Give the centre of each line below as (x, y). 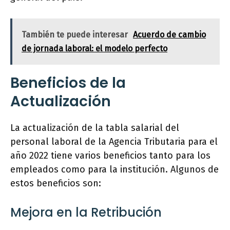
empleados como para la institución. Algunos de (114, 170)
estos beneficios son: (56, 184)
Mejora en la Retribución (86, 213)
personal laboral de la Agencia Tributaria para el (114, 142)
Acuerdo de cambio (169, 35)
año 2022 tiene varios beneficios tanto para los (110, 156)
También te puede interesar (75, 35)
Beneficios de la (68, 83)
